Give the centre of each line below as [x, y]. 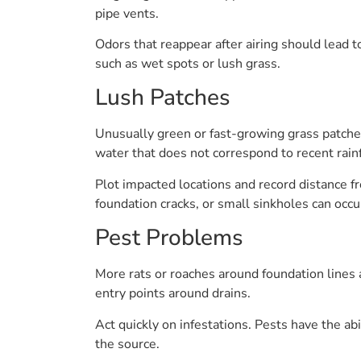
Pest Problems [169, 238]
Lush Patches [163, 98]
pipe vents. [127, 13]
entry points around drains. [173, 294]
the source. [127, 344]
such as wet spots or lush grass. [188, 64]
